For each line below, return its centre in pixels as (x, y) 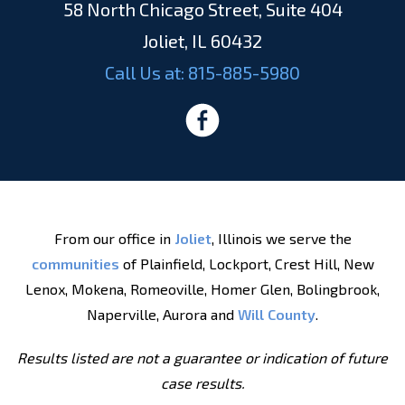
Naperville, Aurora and (162, 314)
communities (75, 264)
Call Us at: (146, 72)
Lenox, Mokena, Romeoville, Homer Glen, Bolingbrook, (202, 289)
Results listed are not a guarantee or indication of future (202, 358)
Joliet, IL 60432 (202, 41)
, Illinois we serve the (281, 238)
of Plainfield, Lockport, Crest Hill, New (246, 264)
